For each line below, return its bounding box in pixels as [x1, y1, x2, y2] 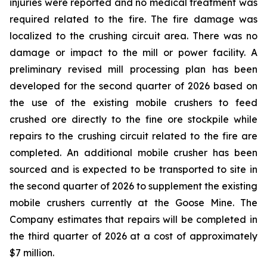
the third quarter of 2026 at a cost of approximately [10, 230, 257, 242]
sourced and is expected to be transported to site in [10, 163, 257, 175]
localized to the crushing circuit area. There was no [10, 30, 257, 42]
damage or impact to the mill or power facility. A [10, 46, 257, 58]
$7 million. [10, 247, 54, 259]
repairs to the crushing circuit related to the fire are [10, 130, 257, 142]
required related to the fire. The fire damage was [10, 13, 257, 25]
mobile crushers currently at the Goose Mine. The [10, 197, 257, 209]
